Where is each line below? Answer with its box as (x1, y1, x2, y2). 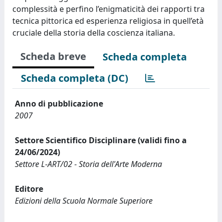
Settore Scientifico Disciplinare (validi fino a (15, 135, 187, 146)
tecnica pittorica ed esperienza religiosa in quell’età (12, 15, 204, 26)
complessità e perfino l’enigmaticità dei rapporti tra (12, 3, 205, 14)
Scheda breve (20, 50, 86, 63)
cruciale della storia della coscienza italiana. (12, 27, 175, 38)
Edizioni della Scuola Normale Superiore (15, 195, 153, 206)
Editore (15, 183, 43, 194)
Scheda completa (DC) (21, 71, 128, 85)
